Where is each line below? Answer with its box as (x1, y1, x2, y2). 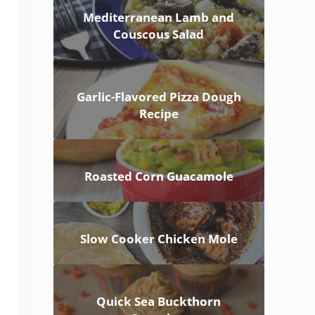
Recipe (139, 105, 179, 122)
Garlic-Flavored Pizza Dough (76, 88, 241, 105)
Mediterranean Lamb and (83, 8, 235, 25)
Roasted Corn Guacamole (84, 167, 233, 184)
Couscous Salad (113, 25, 205, 42)
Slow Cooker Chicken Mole (79, 230, 238, 247)
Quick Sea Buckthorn (96, 292, 221, 309)
